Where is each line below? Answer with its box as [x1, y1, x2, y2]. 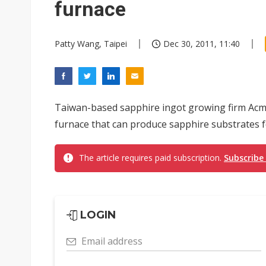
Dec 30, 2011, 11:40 [163, 38, 240, 49]
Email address [81, 235, 142, 248]
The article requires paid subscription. [79, 152, 224, 163]
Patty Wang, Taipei [55, 38, 127, 49]
